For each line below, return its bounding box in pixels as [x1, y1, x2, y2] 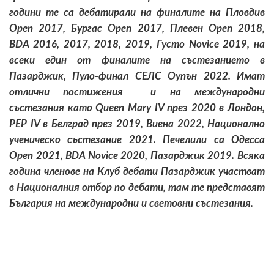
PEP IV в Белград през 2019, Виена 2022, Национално [9, 118, 265, 129]
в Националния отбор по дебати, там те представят [9, 182, 265, 193]
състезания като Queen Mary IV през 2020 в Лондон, [9, 102, 265, 113]
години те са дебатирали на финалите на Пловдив [9, 7, 265, 18]
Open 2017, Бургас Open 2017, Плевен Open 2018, [9, 23, 265, 34]
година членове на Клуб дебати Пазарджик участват [9, 166, 265, 177]
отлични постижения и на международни [9, 86, 265, 97]
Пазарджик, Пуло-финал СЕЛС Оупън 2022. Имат [9, 70, 265, 81]
